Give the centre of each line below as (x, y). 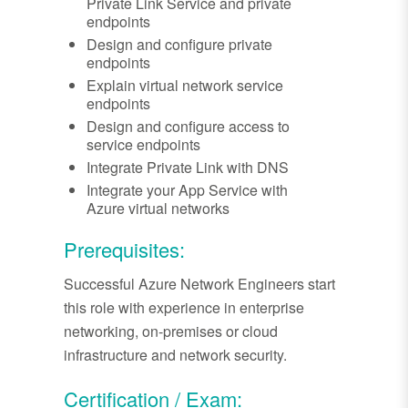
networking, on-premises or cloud (171, 331)
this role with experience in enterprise (184, 308)
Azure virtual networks (158, 209)
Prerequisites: (124, 250)
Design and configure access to (188, 127)
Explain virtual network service (185, 86)
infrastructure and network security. (175, 355)
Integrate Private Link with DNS (188, 168)
